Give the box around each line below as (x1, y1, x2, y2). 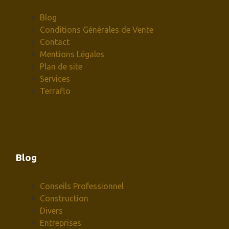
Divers (40, 206, 63, 216)
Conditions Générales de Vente (40, 25, 153, 35)
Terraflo (40, 86, 71, 96)
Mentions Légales (40, 50, 104, 59)
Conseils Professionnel (40, 181, 124, 191)
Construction (40, 194, 88, 203)
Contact (40, 37, 70, 47)
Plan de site (40, 62, 82, 72)
